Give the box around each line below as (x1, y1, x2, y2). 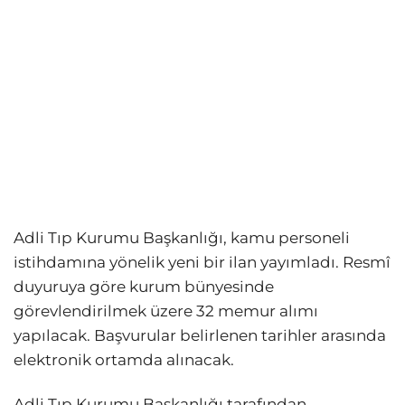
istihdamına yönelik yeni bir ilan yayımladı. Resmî (14, 253, 391, 272)
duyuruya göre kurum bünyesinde (14, 278, 274, 297)
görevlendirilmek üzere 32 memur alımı (14, 302, 318, 321)
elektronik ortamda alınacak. (14, 351, 234, 370)
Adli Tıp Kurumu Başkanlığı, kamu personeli (14, 229, 350, 248)
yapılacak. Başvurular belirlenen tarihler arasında (14, 326, 386, 345)
